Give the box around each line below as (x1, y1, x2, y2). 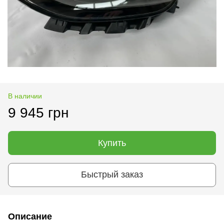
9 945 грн (8, 104, 68, 120)
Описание (8, 211, 52, 221)
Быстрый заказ (81, 169, 143, 180)
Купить (98, 137, 126, 148)
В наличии (8, 91, 42, 100)
